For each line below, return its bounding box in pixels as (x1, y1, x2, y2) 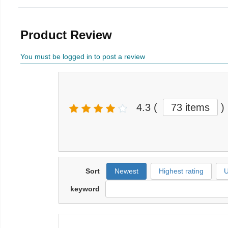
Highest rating (159, 167, 204, 176)
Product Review (20, 28, 112, 42)
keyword (70, 185, 100, 193)
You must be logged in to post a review (20, 52, 145, 61)
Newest (115, 167, 138, 176)
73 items (171, 102, 210, 113)
